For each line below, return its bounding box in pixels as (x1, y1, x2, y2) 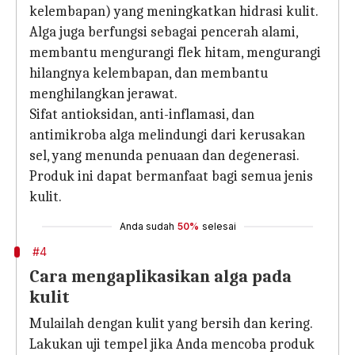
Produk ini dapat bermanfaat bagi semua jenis (29, 168, 313, 185)
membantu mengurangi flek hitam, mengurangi (29, 44, 321, 61)
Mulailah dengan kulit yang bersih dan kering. (29, 315, 312, 332)
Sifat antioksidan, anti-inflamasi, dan (29, 106, 254, 123)
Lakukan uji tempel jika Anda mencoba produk (29, 336, 315, 353)
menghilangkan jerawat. (29, 86, 177, 102)
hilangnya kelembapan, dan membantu (29, 65, 268, 82)
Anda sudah (119, 220, 174, 232)
